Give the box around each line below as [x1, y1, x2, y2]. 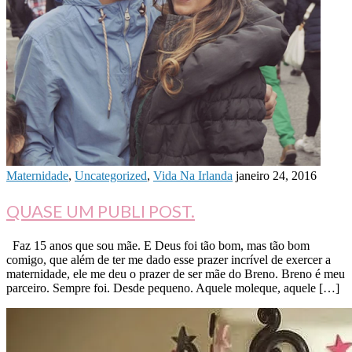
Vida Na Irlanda [153, 169, 233, 183]
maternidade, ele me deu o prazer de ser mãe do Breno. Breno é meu [6, 267, 345, 281]
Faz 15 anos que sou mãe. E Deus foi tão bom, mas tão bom [6, 239, 310, 253]
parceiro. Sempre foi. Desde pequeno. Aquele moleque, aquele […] [6, 281, 339, 295]
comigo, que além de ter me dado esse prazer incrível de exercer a [6, 253, 331, 267]
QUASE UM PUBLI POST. [6, 200, 195, 222]
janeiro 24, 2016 [236, 169, 317, 183]
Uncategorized [75, 169, 147, 183]
